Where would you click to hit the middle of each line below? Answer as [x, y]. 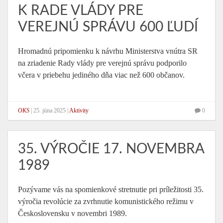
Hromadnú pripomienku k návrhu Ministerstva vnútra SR [108, 51]
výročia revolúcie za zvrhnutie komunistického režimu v [106, 201]
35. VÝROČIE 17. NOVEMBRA [111, 149]
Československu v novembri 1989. [72, 213]
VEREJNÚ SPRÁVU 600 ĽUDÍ [108, 27]
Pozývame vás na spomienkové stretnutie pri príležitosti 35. [111, 189]
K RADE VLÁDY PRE [81, 10]
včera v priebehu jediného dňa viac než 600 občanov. [101, 75]
